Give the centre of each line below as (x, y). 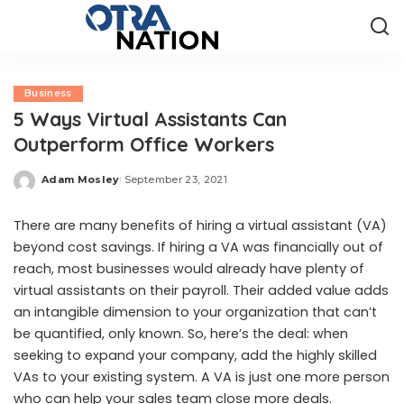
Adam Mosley (81, 179)
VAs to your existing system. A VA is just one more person (202, 377)
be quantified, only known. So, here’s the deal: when (181, 334)
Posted (62, 186)
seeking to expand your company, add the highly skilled (195, 355)
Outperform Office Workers (144, 144)
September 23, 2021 (175, 179)
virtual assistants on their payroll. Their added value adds (201, 290)
